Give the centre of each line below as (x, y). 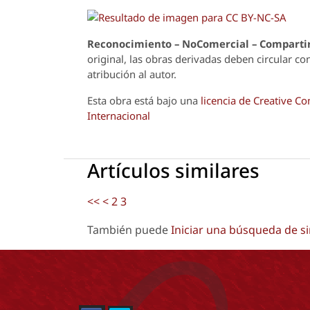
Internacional (119, 116)
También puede (129, 229)
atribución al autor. (133, 74)
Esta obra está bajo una (144, 101)
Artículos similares (173, 170)
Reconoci (111, 44)
